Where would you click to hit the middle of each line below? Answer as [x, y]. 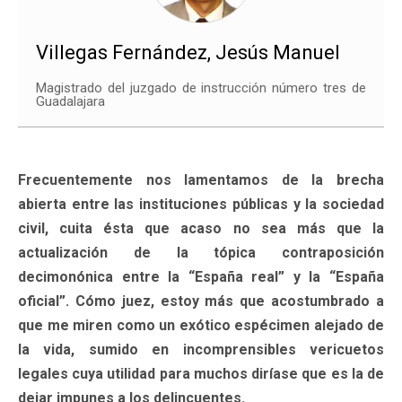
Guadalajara [70, 101]
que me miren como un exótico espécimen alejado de [201, 325]
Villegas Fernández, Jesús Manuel [188, 52]
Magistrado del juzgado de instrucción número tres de [201, 87]
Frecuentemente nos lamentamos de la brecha [201, 179]
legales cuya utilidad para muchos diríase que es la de [201, 373]
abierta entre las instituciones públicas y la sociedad [201, 204]
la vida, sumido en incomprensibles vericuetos [201, 349]
